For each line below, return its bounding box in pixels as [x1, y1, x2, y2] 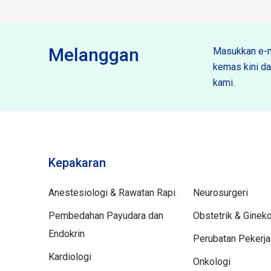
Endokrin [48, 228, 85, 240]
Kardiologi [48, 251, 91, 263]
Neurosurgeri [193, 187, 249, 199]
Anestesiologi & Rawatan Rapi [48, 187, 175, 199]
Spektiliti [193, 155, 241, 171]
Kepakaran [48, 155, 106, 171]
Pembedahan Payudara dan [48, 210, 163, 222]
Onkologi [193, 256, 231, 268]
